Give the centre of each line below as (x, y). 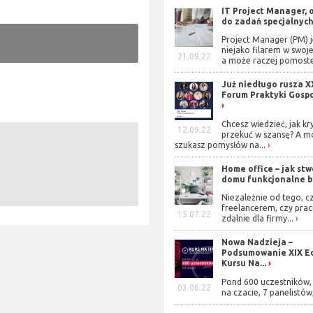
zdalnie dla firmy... (258, 219)
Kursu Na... (244, 263)
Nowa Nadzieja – (257, 242)
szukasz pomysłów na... (220, 145)
